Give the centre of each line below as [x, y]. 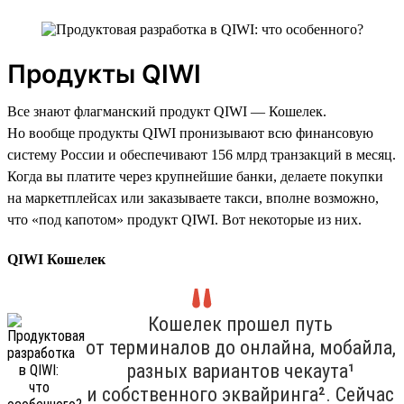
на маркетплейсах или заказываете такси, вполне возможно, [193, 197]
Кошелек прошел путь [240, 324]
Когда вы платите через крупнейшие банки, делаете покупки [195, 176]
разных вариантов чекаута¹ [240, 371]
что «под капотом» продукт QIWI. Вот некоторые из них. [184, 219]
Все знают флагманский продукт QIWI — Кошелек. [167, 111]
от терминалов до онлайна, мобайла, [240, 347]
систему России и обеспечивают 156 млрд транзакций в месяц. [202, 154]
